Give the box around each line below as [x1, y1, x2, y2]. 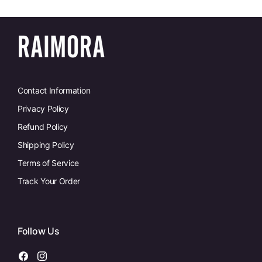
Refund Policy [18, 121, 68, 132]
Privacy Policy [18, 103, 69, 113]
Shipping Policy [18, 139, 74, 150]
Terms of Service [18, 157, 80, 168]
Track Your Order [18, 175, 81, 186]
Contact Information [18, 85, 91, 95]
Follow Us [18, 225, 60, 237]
